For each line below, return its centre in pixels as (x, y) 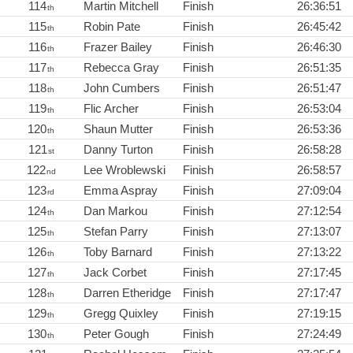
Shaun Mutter (118, 129)
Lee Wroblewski (124, 170)
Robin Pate (112, 27)
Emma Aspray (121, 191)
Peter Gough (116, 334)
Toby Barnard (118, 252)
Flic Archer (111, 109)
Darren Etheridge (127, 293)
